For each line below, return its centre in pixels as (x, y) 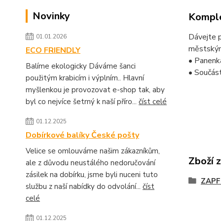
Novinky (51, 16)
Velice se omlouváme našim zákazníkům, (93, 151)
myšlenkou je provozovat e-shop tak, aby (95, 90)
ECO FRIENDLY (53, 51)
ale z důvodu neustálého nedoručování (91, 163)
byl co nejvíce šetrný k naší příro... (82, 102)
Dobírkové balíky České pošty (82, 135)
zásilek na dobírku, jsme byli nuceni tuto (92, 175)
